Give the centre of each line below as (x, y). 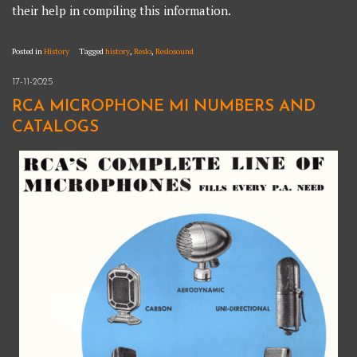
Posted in (28, 51)
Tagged (92, 51)
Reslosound (175, 51)
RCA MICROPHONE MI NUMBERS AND (164, 107)
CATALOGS (56, 128)
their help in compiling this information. (122, 10)
